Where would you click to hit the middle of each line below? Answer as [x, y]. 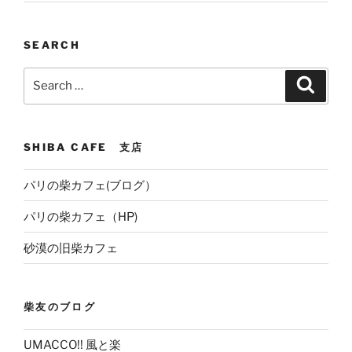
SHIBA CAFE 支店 [84, 147]
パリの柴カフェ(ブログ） [90, 185]
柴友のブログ [60, 307]
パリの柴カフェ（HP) [81, 216]
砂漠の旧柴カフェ [71, 248]
